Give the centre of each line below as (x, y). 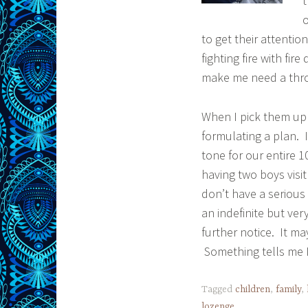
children (253, 289)
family (288, 289)
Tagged (218, 289)
